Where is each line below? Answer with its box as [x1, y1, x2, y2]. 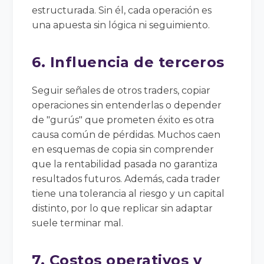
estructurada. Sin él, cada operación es [32, 4, 212, 16]
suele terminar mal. [32, 217, 124, 229]
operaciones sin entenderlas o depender [32, 99, 222, 111]
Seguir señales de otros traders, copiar [32, 84, 211, 96]
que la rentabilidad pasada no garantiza [32, 158, 218, 170]
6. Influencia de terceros [32, 53, 225, 71]
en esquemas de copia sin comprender [32, 143, 214, 155]
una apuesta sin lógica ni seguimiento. [32, 19, 210, 31]
